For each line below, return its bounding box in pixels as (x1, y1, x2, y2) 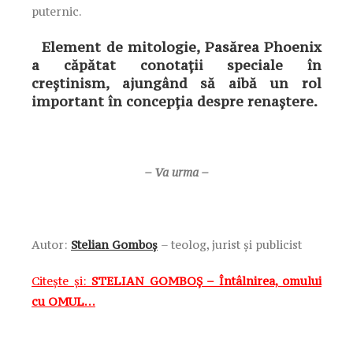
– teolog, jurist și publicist (161, 236, 302, 252)
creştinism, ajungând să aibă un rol (32, 73, 321, 92)
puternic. (32, 3, 82, 19)
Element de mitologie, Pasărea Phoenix (32, 37, 321, 56)
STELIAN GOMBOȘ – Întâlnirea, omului (91, 273, 321, 288)
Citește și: (32, 273, 91, 288)
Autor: (32, 236, 71, 252)
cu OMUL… (32, 293, 95, 309)
